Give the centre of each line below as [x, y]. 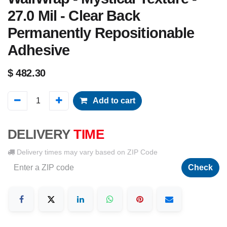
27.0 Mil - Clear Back [74, 16]
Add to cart [113, 101]
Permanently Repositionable [101, 33]
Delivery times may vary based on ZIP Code [86, 152]
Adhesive [39, 50]
